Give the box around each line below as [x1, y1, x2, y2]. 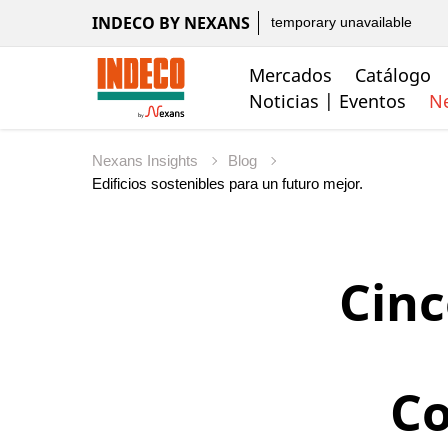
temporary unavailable [271, 14, 412, 31]
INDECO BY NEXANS [92, 12, 250, 34]
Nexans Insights [92, 152, 202, 170]
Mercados [249, 63, 333, 88]
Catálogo [355, 63, 432, 88]
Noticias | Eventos [249, 88, 407, 113]
